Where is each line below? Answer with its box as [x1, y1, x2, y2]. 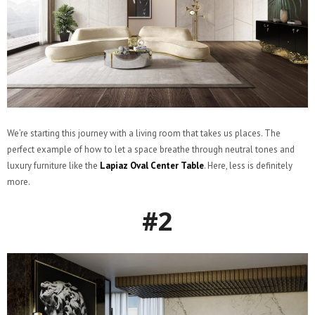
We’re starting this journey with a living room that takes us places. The [7, 127, 281, 140]
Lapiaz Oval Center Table [100, 160, 204, 172]
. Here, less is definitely [204, 160, 292, 172]
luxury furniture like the [7, 160, 100, 172]
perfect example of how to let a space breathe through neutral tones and [7, 143, 295, 156]
